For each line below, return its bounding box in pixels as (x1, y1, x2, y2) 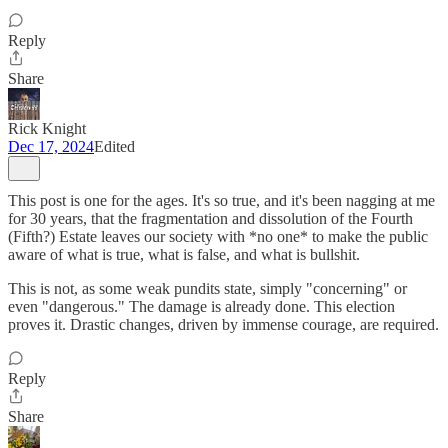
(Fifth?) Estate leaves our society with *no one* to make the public (8, 228, 428, 245)
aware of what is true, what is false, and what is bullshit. (8, 246, 360, 263)
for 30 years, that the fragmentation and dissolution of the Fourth (8, 210, 413, 227)
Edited (94, 138, 135, 155)
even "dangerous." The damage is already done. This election (8, 298, 395, 315)
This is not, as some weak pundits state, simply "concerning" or (8, 280, 407, 297)
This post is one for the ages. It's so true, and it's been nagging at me (8, 192, 435, 209)
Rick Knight (8, 120, 86, 137)
